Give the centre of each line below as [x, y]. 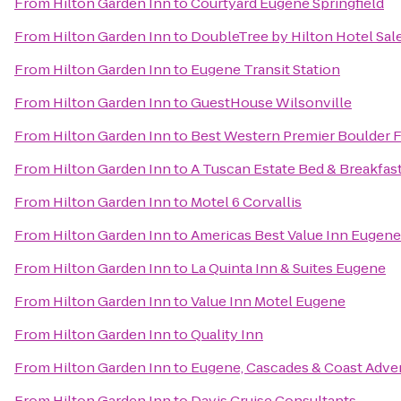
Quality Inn [227, 334]
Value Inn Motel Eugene [268, 301]
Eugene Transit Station [265, 69]
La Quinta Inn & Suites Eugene [288, 268]
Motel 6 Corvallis [246, 202]
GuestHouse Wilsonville [271, 102]
